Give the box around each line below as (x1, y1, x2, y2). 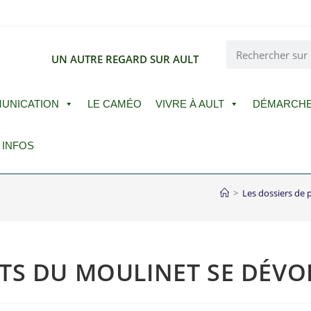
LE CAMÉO (87, 98, 142, 110)
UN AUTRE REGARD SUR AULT (51, 52, 199, 66)
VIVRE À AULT (155, 98, 224, 110)
